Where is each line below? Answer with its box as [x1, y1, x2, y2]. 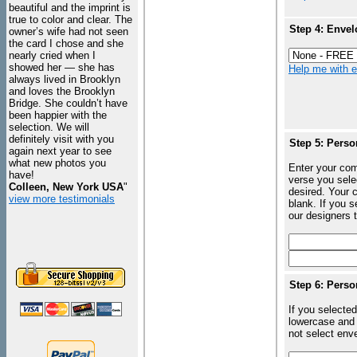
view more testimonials [9, 193, 115, 205]
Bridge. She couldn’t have [9, 97, 127, 109]
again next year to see [9, 145, 112, 157]
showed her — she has [9, 61, 115, 73]
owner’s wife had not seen [9, 25, 128, 37]
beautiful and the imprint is [9, 2, 131, 14]
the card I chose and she [9, 37, 124, 49]
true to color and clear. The [9, 14, 132, 25]
